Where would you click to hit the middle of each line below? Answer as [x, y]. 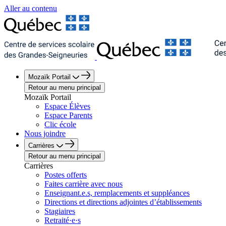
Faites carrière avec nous [83, 184]
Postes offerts [66, 175]
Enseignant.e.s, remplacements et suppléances [117, 193]
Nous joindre [45, 133]
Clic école [60, 124]
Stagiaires [60, 211]
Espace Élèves [67, 106]
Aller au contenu [31, 8]
